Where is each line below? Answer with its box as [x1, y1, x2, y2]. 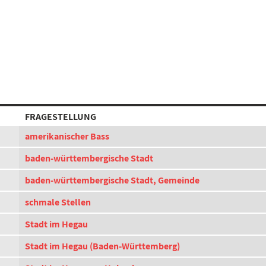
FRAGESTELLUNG [25, 110, 96, 123]
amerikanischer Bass [25, 130, 109, 142]
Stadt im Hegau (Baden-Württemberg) [25, 240, 180, 252]
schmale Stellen [25, 196, 91, 208]
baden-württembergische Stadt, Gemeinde [25, 174, 199, 186]
